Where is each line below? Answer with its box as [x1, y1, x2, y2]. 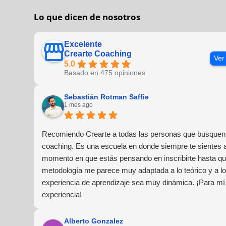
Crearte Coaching [64, 49, 132, 59]
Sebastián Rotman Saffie [64, 93, 149, 101]
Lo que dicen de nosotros [34, 11, 141, 23]
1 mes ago [64, 101, 93, 109]
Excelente [64, 40, 102, 49]
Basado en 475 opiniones [64, 69, 146, 77]
